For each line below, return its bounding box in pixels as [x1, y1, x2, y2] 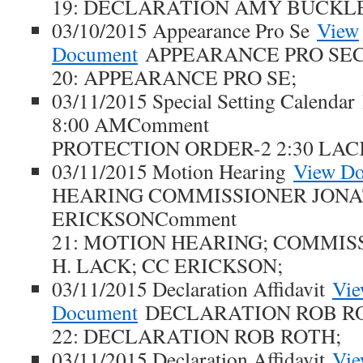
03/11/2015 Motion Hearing [52, 157, 293, 185]
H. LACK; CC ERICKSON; [52, 251, 283, 279]
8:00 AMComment [52, 110, 209, 138]
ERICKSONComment [52, 204, 237, 232]
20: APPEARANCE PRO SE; [52, 63, 297, 91]
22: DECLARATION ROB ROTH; [52, 322, 341, 349]
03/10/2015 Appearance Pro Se [52, 16, 317, 44]
